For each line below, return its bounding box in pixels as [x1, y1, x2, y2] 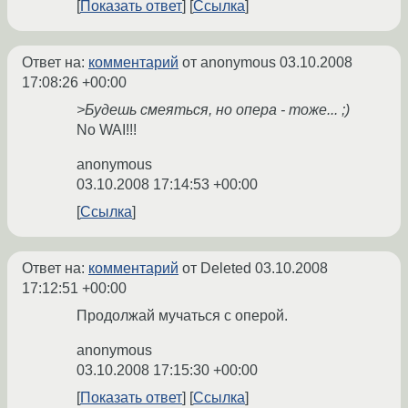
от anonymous [178, 55, 280, 71]
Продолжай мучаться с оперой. [76, 308, 288, 324]
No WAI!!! [76, 122, 137, 138]
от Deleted [178, 260, 255, 277]
